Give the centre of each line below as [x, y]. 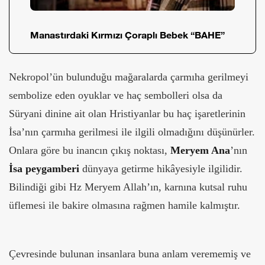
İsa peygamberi [44, 169]
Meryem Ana [200, 151]
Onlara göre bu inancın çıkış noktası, [90, 151]
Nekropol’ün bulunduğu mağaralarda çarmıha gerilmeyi [129, 77]
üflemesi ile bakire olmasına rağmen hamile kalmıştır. [125, 206]
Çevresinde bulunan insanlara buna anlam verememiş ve [130, 254]
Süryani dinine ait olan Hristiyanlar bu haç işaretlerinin [127, 114]
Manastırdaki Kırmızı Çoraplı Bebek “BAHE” [127, 35]
